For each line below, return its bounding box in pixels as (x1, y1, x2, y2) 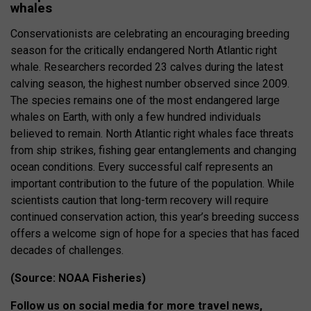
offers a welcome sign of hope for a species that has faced (10, 226, 299, 240)
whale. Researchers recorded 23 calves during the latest (10, 60, 283, 74)
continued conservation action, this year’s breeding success (10, 210, 299, 224)
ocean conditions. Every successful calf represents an (10, 160, 273, 174)
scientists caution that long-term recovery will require (10, 193, 269, 207)
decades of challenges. (10, 243, 124, 257)
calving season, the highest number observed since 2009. (10, 76, 289, 90)
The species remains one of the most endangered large (10, 93, 280, 107)
